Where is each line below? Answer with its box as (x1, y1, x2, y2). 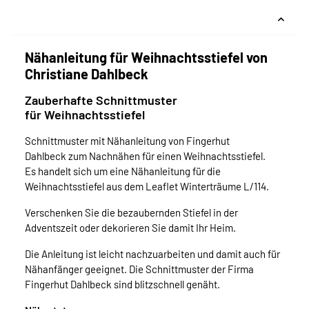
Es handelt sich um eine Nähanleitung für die (25, 165, 221, 178)
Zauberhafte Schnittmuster (25, 92, 177, 108)
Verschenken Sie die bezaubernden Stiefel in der (25, 206, 238, 219)
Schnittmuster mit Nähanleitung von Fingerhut (25, 134, 230, 148)
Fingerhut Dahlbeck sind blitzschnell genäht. (25, 278, 220, 291)
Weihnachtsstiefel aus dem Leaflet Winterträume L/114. (25, 180, 269, 193)
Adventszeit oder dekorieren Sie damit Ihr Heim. (25, 221, 236, 235)
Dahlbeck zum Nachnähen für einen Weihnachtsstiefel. (25, 150, 266, 163)
